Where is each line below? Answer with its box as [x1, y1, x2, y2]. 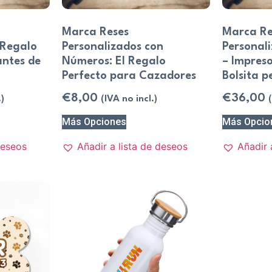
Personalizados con [61, 41, 163, 52]
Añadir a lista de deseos [76, 140, 188, 153]
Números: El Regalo [61, 55, 166, 67]
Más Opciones [61, 116, 126, 128]
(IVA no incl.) [100, 93, 157, 104]
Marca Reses [61, 26, 129, 38]
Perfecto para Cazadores [61, 70, 196, 81]
